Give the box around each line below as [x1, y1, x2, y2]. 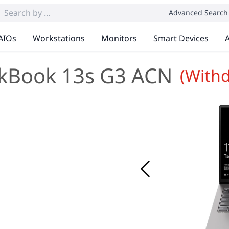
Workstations [32, 32, 85, 44]
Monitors [101, 32, 137, 44]
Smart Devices [153, 32, 209, 44]
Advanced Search [169, 8, 228, 17]
